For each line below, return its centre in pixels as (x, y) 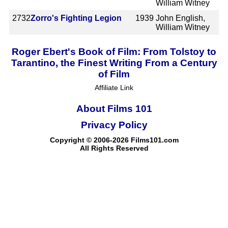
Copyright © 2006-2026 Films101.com (114, 140)
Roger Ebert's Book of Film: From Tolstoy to (114, 51)
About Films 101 (114, 108)
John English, (181, 18)
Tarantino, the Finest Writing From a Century (114, 63)
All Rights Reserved (114, 148)
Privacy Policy (114, 125)
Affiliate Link (114, 87)
